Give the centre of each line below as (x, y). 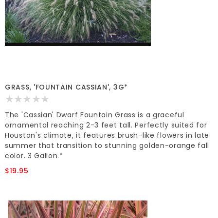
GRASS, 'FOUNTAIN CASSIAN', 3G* (66, 87)
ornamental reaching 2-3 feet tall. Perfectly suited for (106, 125)
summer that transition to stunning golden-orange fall (107, 146)
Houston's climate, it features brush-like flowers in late (107, 136)
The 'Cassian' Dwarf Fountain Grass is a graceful (95, 115)
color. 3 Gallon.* (34, 156)
